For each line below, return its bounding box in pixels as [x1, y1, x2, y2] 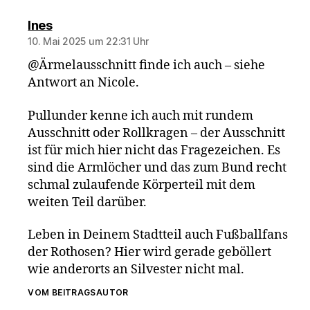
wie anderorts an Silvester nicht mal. [28, 262, 245, 277]
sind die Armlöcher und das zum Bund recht [28, 159, 287, 176]
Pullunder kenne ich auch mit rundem [28, 107, 254, 124]
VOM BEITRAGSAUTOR [28, 287, 129, 298]
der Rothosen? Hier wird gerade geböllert [28, 244, 272, 260]
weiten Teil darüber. [28, 194, 147, 210]
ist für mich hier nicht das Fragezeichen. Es [28, 142, 281, 158]
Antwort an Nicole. [28, 75, 140, 91]
